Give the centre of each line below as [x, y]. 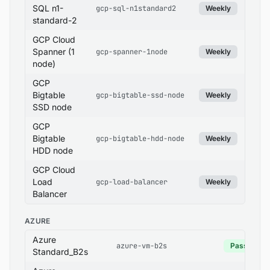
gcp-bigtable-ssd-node [140, 95]
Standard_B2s [60, 252]
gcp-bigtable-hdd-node [140, 139]
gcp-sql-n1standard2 [136, 8]
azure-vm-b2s [142, 246]
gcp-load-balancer [132, 182]
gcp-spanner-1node [132, 52]
